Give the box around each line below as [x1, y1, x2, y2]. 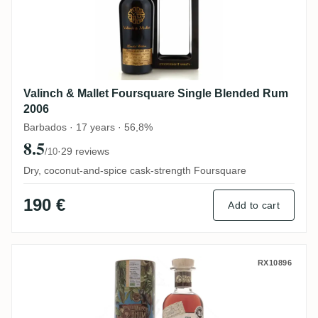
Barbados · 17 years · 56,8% [23, 121, 153, 133]
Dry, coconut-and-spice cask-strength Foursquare [23, 165, 246, 177]
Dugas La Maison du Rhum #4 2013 [23, 256, 267, 273]
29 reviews [61, 146, 109, 158]
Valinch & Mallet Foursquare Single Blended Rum [23, 87, 288, 100]
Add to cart [228, 199, 280, 212]
